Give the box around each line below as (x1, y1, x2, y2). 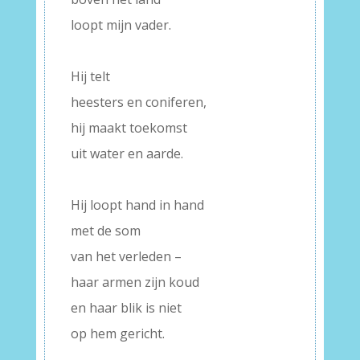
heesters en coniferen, (70, 93, 207, 111)
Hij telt (70, 67, 110, 85)
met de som (70, 222, 141, 239)
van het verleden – (70, 247, 182, 265)
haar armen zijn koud (70, 273, 199, 291)
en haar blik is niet (70, 299, 182, 317)
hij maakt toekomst (70, 119, 187, 137)
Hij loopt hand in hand (70, 196, 204, 214)
